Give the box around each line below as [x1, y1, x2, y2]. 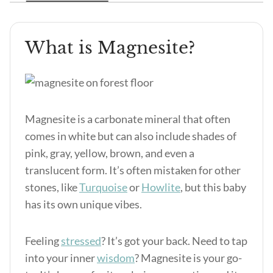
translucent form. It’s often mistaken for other [25, 163, 241, 177]
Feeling [25, 234, 61, 247]
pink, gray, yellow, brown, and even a [25, 146, 194, 160]
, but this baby [180, 180, 246, 194]
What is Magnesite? [25, 37, 195, 58]
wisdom [97, 251, 135, 264]
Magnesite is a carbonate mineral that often [25, 112, 230, 126]
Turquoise [79, 180, 127, 194]
